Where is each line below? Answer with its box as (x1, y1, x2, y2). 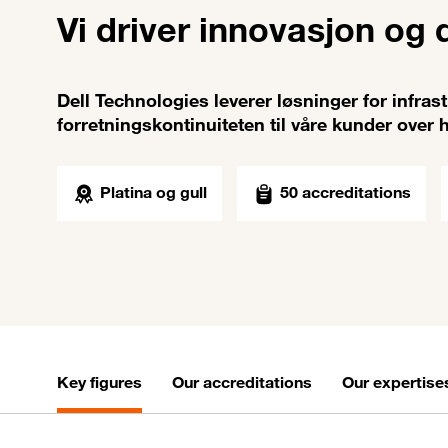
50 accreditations (280, 182, 411, 203)
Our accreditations (172, 372, 312, 393)
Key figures (57, 372, 142, 393)
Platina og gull (100, 182, 207, 203)
